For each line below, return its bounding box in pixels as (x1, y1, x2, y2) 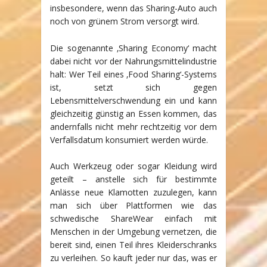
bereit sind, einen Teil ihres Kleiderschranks (50, 238, 217, 250)
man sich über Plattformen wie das (50, 199, 217, 211)
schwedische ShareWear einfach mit (50, 212, 217, 224)
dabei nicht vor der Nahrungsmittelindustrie (50, 55, 217, 67)
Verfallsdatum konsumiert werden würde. (50, 133, 208, 145)
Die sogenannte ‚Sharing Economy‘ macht (50, 42, 217, 54)
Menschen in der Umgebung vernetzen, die (50, 225, 217, 237)
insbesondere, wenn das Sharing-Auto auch (50, 2, 217, 14)
